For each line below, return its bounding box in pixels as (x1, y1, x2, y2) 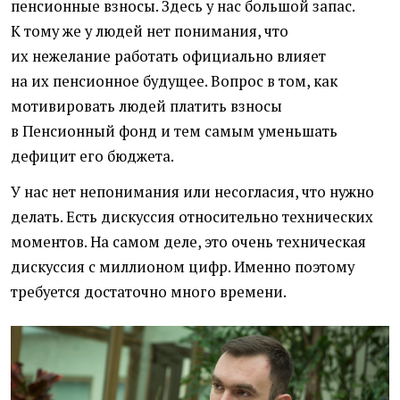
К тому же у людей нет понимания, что (11, 21, 288, 41)
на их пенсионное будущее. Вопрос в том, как (11, 71, 337, 91)
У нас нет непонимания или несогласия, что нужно (11, 181, 374, 202)
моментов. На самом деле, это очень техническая (11, 231, 366, 252)
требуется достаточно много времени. (11, 281, 287, 302)
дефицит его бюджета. (11, 146, 174, 166)
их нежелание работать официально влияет (11, 46, 326, 66)
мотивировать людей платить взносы (11, 96, 282, 116)
